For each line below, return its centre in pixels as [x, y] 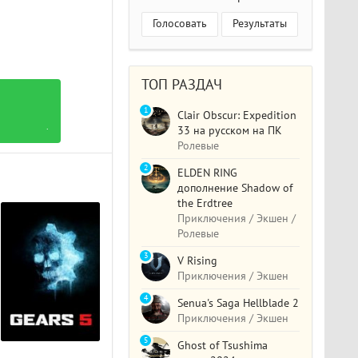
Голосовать [180, 23]
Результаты [260, 23]
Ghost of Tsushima [223, 345]
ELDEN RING [208, 173]
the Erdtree [205, 203]
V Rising [198, 261]
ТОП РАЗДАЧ [182, 85]
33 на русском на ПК [230, 130]
